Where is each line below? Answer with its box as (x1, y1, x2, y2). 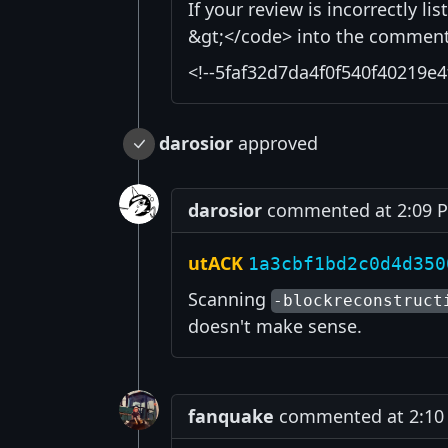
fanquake (188, 404, 274, 429)
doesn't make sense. (188, 314, 362, 339)
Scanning (188, 287, 271, 312)
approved (233, 131, 318, 156)
